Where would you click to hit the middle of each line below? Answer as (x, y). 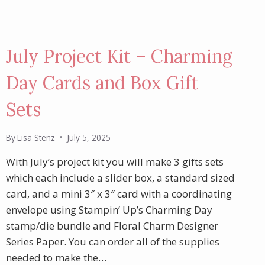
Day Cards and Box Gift (102, 83)
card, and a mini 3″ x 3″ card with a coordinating (119, 193)
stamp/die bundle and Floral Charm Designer (112, 225)
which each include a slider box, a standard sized (120, 177)
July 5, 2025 (88, 137)
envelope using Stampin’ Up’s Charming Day (109, 209)
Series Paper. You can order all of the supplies (112, 241)
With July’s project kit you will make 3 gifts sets (114, 161)
